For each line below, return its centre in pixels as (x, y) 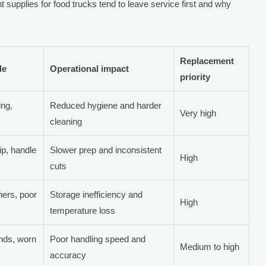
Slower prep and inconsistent (106, 150)
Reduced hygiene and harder (106, 105)
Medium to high (210, 246)
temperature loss (83, 210)
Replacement (207, 61)
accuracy (68, 255)
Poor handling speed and (98, 239)
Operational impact (90, 68)
